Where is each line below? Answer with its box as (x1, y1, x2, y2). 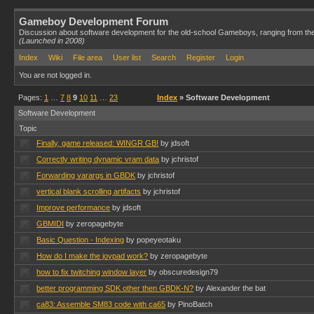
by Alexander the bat (196, 284, 266, 292)
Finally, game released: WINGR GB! (36, 139, 159, 147)
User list (113, 53, 141, 62)
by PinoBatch (168, 300, 213, 308)
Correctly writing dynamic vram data (36, 155, 160, 163)
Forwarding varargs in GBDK (36, 171, 136, 179)
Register (186, 53, 215, 62)
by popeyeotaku (126, 235, 182, 244)
